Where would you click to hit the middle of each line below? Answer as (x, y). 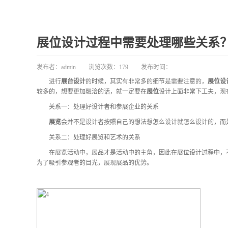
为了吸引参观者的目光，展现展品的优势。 (95, 163)
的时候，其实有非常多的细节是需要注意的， (147, 81)
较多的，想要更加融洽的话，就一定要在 (92, 91)
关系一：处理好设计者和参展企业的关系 (98, 107)
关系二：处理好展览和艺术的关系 (89, 137)
